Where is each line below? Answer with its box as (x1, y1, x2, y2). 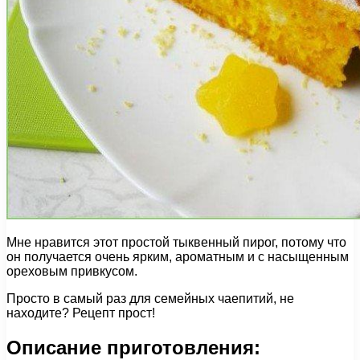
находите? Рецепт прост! (6, 305, 155, 320)
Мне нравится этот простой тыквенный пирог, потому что (6, 235, 346, 249)
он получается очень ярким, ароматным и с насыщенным (6, 249, 349, 264)
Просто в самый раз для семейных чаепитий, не (6, 291, 294, 305)
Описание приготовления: (6, 336, 260, 358)
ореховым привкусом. (6, 264, 137, 278)
